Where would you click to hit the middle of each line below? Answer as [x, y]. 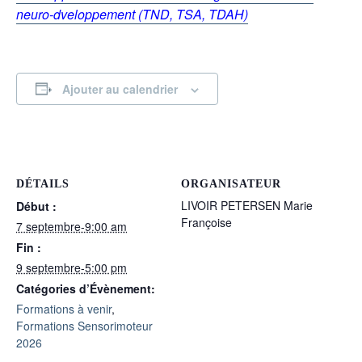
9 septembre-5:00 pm [72, 268]
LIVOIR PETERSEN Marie [247, 206]
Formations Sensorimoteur [84, 326]
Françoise [206, 223]
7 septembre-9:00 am [72, 227]
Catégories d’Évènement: [86, 289]
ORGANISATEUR [231, 184]
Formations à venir [64, 309]
